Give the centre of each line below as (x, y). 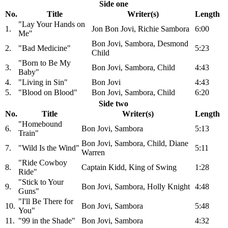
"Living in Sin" (43, 82)
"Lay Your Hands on (52, 24)
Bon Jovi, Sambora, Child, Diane (135, 144)
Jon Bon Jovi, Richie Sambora (140, 29)
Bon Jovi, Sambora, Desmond (140, 44)
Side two (113, 104)
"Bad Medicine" (45, 48)
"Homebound (40, 124)
